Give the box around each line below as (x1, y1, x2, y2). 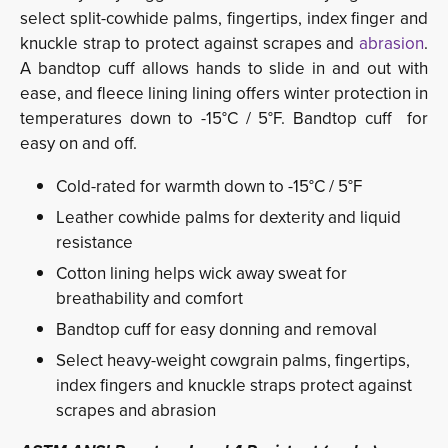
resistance (56, 230, 133, 255)
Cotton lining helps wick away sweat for (56, 261, 347, 286)
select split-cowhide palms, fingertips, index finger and (20, 6, 428, 31)
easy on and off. (20, 131, 137, 156)
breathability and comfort (56, 286, 243, 311)
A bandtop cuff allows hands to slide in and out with (20, 56, 428, 81)
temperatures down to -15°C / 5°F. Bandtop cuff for (20, 106, 428, 131)
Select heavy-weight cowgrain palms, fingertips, (56, 348, 410, 373)
